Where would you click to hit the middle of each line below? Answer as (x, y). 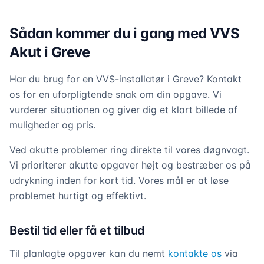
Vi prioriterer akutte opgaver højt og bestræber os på (130, 165)
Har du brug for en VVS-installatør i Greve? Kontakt (126, 79)
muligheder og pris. (52, 125)
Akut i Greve (50, 52)
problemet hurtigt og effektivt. (78, 196)
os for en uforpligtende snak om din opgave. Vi (115, 94)
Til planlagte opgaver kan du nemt (89, 253)
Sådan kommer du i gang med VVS (124, 33)
